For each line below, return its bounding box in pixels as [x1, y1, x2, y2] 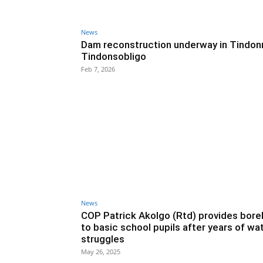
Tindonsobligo [81, 50, 146, 62]
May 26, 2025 [81, 247, 120, 257]
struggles [81, 233, 124, 245]
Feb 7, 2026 [81, 64, 115, 73]
